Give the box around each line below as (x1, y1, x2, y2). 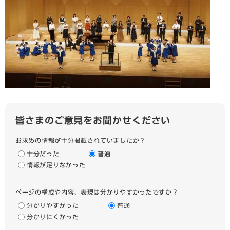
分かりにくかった (27, 214, 79, 220)
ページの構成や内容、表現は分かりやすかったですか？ (15, 189, 179, 195)
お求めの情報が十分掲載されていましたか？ (15, 137, 146, 143)
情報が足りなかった (27, 162, 86, 168)
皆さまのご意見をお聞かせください (15, 116, 171, 125)
